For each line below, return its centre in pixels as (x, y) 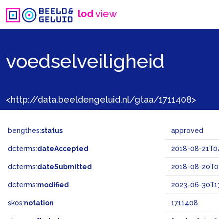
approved (187, 131)
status (52, 131)
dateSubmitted (65, 167)
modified (53, 185)
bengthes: (24, 131)
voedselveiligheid (85, 61)
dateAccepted (63, 149)
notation (39, 203)
